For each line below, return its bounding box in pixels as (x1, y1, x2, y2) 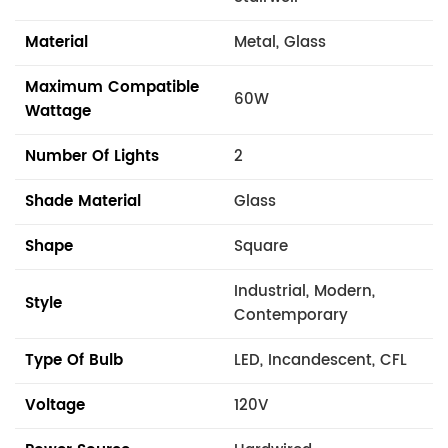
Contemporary (234, 302, 348, 328)
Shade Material (25, 188, 141, 214)
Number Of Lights (25, 143, 159, 169)
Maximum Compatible (25, 74, 199, 100)
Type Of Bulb (25, 347, 123, 373)
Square (234, 233, 288, 259)
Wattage (25, 98, 91, 124)
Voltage (25, 392, 85, 418)
